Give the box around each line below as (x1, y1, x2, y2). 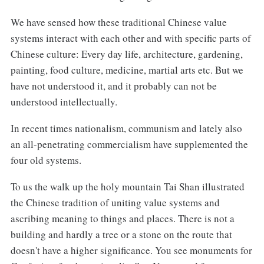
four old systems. (10, 153, 81, 167)
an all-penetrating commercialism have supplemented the (10, 137, 248, 151)
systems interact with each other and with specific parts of (10, 31, 251, 45)
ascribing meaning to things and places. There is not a (10, 211, 235, 225)
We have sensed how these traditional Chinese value (10, 15, 227, 29)
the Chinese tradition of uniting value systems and (10, 195, 220, 209)
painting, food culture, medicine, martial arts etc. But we (10, 63, 243, 77)
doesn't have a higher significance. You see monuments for (10, 243, 252, 257)
